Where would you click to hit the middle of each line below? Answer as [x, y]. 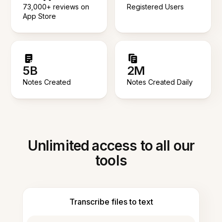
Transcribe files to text [111, 201]
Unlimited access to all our [111, 145]
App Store [40, 16]
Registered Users [155, 6]
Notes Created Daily [160, 82]
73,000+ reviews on [56, 6]
